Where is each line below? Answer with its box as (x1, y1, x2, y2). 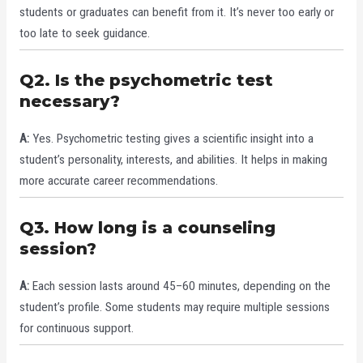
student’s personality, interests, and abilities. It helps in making (19, 152, 327, 167)
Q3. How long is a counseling (19, 217, 275, 237)
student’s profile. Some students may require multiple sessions (19, 299, 330, 314)
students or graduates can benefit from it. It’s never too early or (19, 4, 334, 19)
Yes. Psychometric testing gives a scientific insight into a (28, 130, 314, 146)
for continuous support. (19, 320, 134, 335)
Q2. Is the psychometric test (19, 70, 273, 90)
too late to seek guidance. (19, 25, 150, 41)
